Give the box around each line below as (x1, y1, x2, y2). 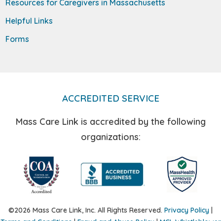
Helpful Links (5, 15, 53, 26)
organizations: (80, 131, 141, 143)
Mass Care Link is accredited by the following (15, 115, 206, 127)
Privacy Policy (164, 205, 209, 215)
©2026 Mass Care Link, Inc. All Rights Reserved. (8, 205, 164, 215)
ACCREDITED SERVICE (62, 92, 159, 104)
